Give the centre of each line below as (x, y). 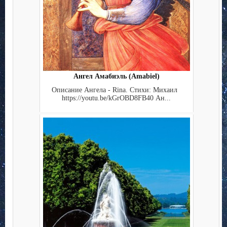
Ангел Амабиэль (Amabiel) (116, 77)
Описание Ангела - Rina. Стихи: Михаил (116, 90)
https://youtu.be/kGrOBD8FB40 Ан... (116, 98)
